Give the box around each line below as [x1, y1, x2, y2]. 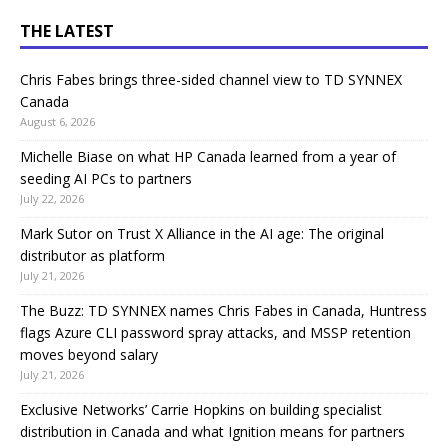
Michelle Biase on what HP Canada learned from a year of [20, 147, 396, 166]
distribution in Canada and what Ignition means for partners [20, 422, 405, 441]
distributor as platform [20, 246, 165, 265]
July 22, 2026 [20, 191, 84, 206]
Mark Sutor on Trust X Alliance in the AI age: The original [20, 224, 384, 243]
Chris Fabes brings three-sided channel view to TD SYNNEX [20, 70, 402, 89]
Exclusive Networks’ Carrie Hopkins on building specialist [20, 400, 382, 419]
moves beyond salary [20, 345, 158, 364]
